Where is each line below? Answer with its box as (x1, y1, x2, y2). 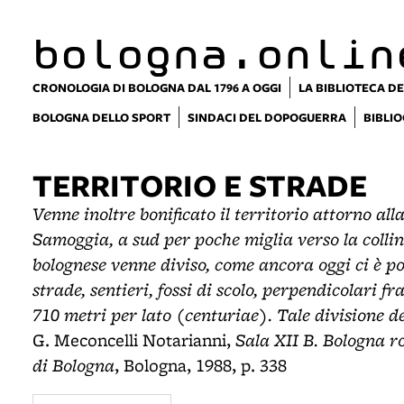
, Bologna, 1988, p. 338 (115, 353, 287, 377)
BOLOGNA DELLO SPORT (32, 109, 170, 125)
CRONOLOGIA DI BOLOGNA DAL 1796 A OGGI (32, 79, 281, 96)
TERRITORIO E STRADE (32, 163, 367, 206)
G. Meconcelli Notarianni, (32, 328, 235, 352)
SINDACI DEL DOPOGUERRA (188, 109, 346, 125)
